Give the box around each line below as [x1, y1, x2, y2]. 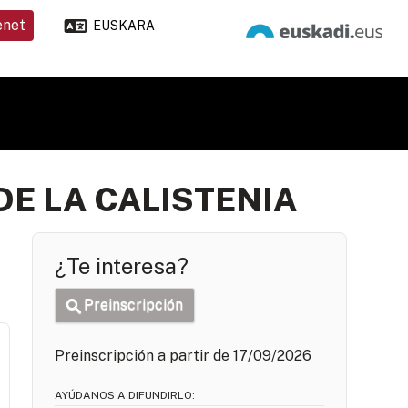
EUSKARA [92, 18, 155, 33]
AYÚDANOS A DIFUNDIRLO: [55, 388, 196, 402]
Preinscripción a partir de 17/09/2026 [55, 346, 312, 364]
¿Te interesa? [55, 253, 189, 279]
